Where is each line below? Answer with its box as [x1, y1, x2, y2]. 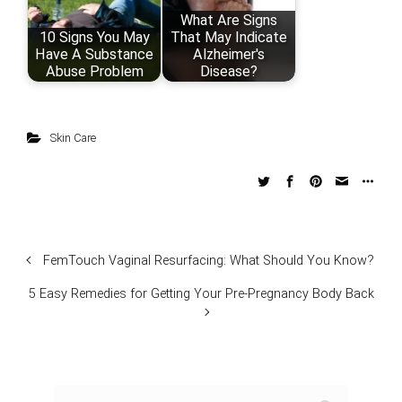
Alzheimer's [193, 46, 265, 64]
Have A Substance [35, 46, 153, 64]
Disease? [200, 63, 258, 81]
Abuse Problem [45, 63, 144, 81]
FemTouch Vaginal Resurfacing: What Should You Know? [42, 252, 374, 268]
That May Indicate [170, 29, 287, 47]
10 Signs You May [39, 29, 150, 47]
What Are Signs [180, 12, 277, 30]
